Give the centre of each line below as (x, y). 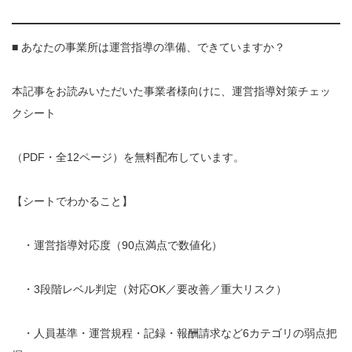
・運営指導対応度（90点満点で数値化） (117, 245)
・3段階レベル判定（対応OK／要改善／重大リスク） (149, 289)
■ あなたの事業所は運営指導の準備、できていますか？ (148, 47)
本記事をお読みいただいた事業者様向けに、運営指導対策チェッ (171, 91)
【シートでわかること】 (72, 201)
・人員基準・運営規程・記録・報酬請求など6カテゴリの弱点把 (174, 333)
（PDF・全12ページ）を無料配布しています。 (128, 157)
